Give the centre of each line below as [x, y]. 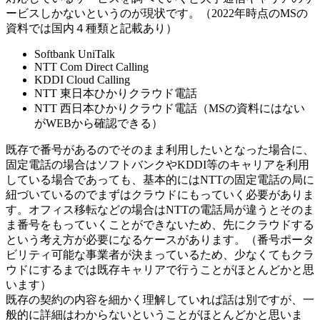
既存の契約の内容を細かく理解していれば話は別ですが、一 [160, 299]
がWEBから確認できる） [99, 123]
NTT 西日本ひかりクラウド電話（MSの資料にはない [170, 108]
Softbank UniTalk [75, 54]
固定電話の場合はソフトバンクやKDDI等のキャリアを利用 [157, 164]
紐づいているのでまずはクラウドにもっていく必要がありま [160, 194]
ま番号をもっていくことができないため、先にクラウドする [160, 224]
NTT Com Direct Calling [91, 66]
